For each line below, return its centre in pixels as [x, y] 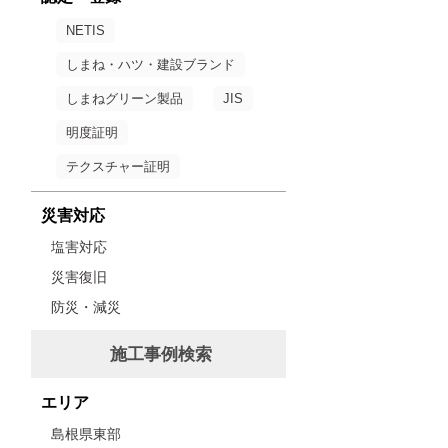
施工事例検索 [161, 354]
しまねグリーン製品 [124, 98]
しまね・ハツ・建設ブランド [150, 64]
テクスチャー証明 [118, 166]
